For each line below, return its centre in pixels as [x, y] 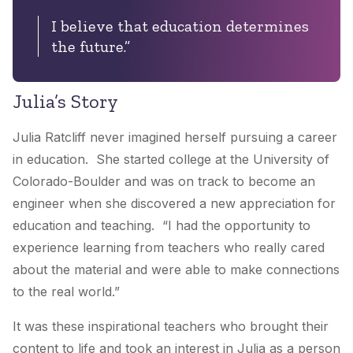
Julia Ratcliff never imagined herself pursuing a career [175, 137]
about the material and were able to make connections [176, 270]
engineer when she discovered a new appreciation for [174, 204]
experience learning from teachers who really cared [169, 248]
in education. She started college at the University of [171, 160]
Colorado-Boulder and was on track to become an [164, 182]
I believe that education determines [180, 26]
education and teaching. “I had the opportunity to [162, 226]
